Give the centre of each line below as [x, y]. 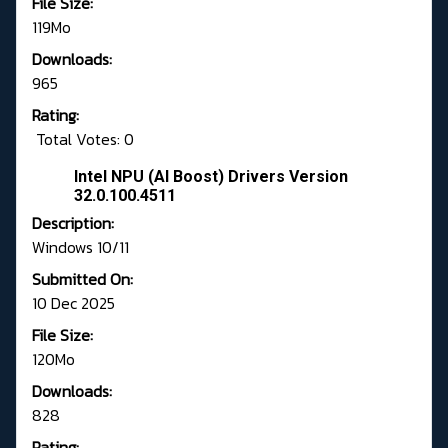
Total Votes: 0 [83, 139]
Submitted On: [82, 279]
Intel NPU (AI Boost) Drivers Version [211, 177]
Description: [73, 223]
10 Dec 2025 [73, 303]
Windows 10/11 [80, 247]
